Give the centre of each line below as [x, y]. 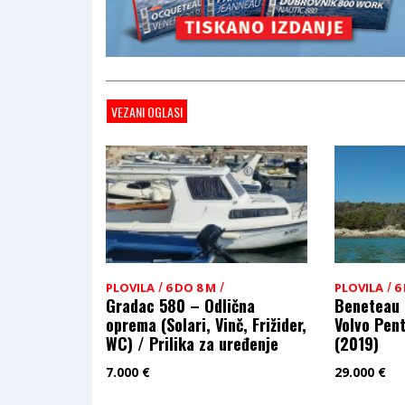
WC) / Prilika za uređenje [192, 344]
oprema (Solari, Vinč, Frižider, [206, 325]
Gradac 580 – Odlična [180, 306]
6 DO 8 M [191, 287]
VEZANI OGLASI [147, 112]
